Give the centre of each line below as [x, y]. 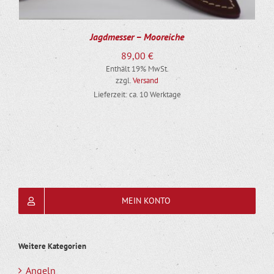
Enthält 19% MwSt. [137, 69]
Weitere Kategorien [52, 246]
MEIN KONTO [146, 201]
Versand [146, 80]
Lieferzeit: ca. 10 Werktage [137, 94]
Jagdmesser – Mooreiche [137, 37]
